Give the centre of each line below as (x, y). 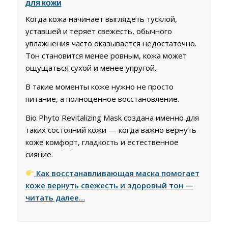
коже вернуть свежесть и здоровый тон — (109, 185)
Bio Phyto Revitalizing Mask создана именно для (112, 117)
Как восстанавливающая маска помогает (117, 173)
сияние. (39, 154)
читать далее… (55, 197)
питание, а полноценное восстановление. (102, 99)
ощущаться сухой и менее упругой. (91, 68)
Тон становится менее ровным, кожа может (106, 56)
